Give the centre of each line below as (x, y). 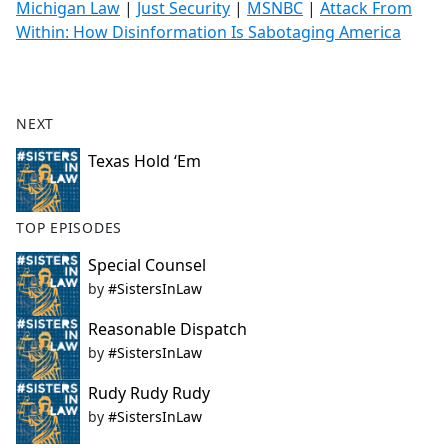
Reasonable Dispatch (167, 329)
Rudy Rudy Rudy (149, 393)
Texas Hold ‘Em (144, 161)
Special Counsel (147, 265)
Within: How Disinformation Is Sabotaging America (208, 32)
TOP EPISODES (69, 228)
